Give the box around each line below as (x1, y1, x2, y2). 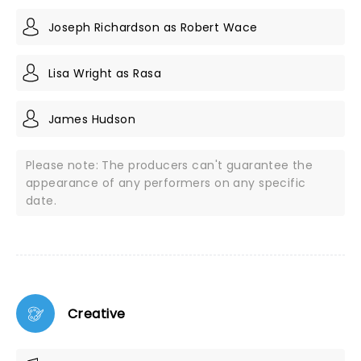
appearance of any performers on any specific (26, 175, 306, 191)
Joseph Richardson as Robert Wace (48, 19, 258, 35)
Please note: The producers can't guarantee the (26, 157, 313, 173)
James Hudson (48, 110, 136, 127)
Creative (68, 304, 126, 323)
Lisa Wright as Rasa (48, 64, 161, 81)
